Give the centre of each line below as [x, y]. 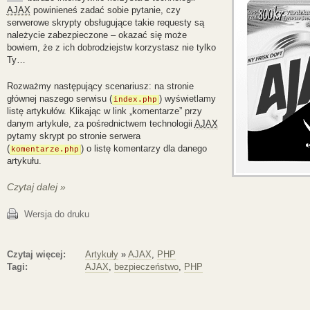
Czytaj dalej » [36, 186]
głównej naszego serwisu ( [59, 98]
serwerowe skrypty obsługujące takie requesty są [105, 22]
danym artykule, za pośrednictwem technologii [100, 123]
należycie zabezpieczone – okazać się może [97, 35]
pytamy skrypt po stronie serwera [73, 136]
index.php [135, 99]
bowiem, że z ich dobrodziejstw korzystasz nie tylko [111, 47]
